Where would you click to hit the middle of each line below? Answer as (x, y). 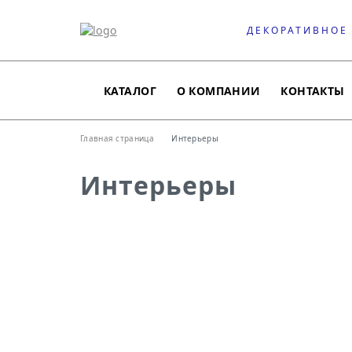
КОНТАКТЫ (313, 90)
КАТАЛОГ (130, 90)
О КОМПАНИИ (218, 90)
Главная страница (117, 138)
